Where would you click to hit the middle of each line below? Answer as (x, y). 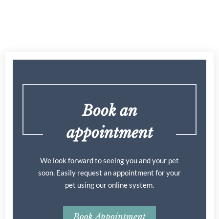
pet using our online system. (109, 185)
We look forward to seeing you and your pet (109, 161)
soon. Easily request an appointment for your (109, 173)
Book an (109, 111)
